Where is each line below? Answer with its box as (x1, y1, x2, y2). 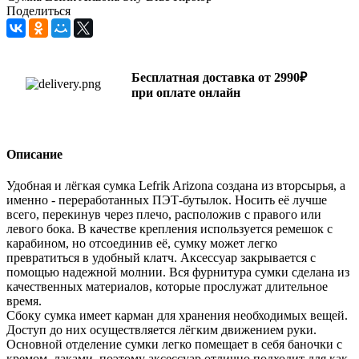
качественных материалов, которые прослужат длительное (6, 280, 328, 294)
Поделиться (6, 3, 71, 18)
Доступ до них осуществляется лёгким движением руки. (6, 323, 317, 337)
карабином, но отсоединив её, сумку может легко (6, 236, 277, 251)
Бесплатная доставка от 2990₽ (131, 70, 307, 84)
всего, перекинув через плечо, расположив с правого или (6, 208, 321, 222)
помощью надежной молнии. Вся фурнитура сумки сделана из (6, 265, 349, 280)
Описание (6, 147, 63, 162)
